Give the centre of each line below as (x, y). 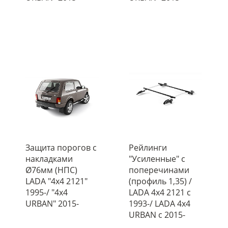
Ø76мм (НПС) (51, 170)
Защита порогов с (61, 148)
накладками (49, 159)
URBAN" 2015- (52, 204)
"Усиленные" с (157, 159)
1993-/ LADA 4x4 (159, 204)
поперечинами (159, 170)
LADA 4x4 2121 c (160, 192)
